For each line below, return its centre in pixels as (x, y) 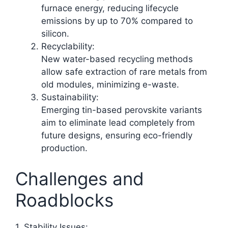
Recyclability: (68, 47)
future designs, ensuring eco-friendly (117, 136)
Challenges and (80, 178)
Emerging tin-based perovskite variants (122, 110)
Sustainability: (70, 97)
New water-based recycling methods (117, 59)
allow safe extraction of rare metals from (124, 72)
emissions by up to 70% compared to (117, 21)
